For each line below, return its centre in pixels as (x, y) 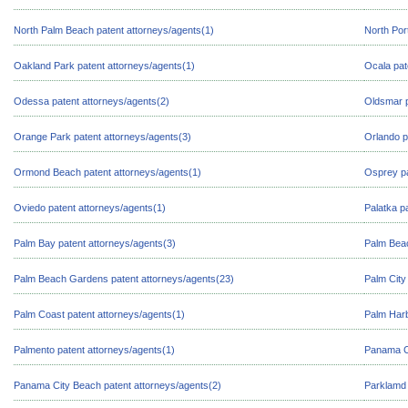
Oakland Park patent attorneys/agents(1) (104, 66)
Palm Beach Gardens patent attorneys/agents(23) (124, 279)
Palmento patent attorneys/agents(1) (94, 350)
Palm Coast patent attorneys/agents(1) (99, 314)
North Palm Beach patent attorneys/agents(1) (114, 30)
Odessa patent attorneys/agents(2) (92, 101)
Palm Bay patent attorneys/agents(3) (95, 243)
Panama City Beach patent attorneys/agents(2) (117, 385)
